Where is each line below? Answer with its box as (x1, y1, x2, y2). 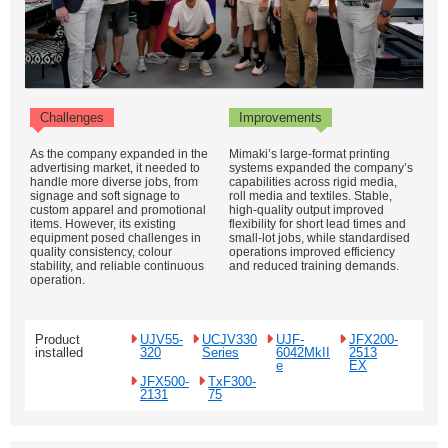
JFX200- (349, 332, 398, 347)
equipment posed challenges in (30, 231, 201, 245)
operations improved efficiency (229, 245, 395, 259)
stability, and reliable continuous (30, 259, 204, 273)
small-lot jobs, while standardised (229, 231, 410, 245)
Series (202, 345, 239, 360)
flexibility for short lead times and (229, 217, 406, 231)
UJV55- (140, 332, 183, 347)
